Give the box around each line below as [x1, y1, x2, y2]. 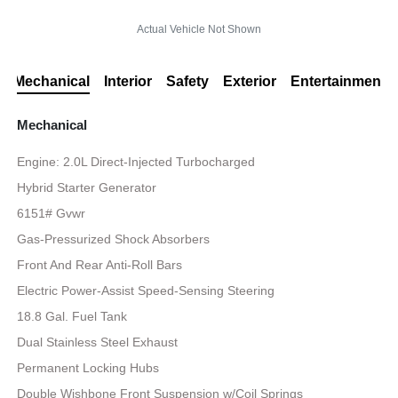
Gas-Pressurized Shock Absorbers [17, 232, 211, 247]
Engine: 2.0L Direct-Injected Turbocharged [17, 155, 256, 170]
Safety [165, 74, 209, 90]
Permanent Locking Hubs [17, 361, 160, 376]
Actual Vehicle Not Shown [137, 23, 261, 36]
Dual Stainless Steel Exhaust [17, 335, 179, 350]
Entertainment [290, 74, 386, 90]
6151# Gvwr [17, 206, 86, 221]
